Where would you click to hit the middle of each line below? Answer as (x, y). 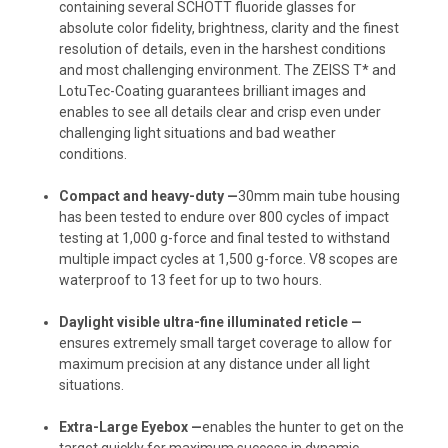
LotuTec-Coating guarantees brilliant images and (213, 90)
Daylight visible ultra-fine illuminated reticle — (211, 321)
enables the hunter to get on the (303, 426)
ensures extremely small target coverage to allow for (226, 342)
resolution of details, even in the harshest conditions (223, 48)
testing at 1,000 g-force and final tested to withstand (225, 237)
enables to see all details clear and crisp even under (220, 111)
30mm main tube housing (319, 195)
